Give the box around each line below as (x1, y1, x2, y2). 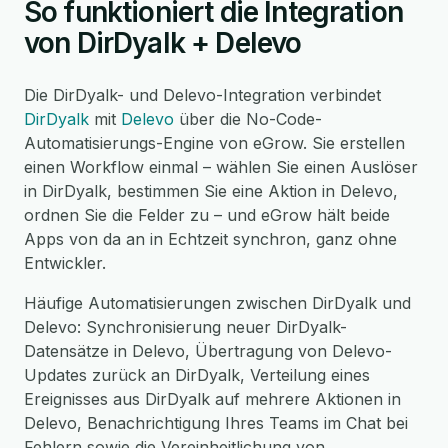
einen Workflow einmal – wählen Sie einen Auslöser (24, 157, 418, 177)
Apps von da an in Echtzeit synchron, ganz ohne (24, 229, 397, 249)
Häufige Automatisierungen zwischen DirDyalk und (24, 293, 411, 313)
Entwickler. (24, 253, 106, 273)
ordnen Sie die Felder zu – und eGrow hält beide (24, 205, 390, 225)
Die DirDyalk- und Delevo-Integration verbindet (24, 85, 381, 105)
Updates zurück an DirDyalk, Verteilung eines (24, 365, 370, 385)
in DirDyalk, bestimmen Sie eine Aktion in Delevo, (24, 181, 398, 201)
